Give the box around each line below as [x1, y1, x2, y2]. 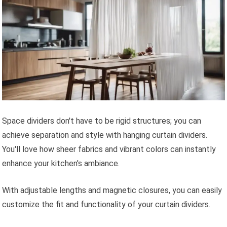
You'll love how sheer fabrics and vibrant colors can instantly [2, 144, 216, 155]
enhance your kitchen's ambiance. [2, 159, 120, 169]
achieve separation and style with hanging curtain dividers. [2, 130, 208, 140]
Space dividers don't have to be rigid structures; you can [2, 116, 202, 126]
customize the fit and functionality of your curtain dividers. [2, 200, 211, 210]
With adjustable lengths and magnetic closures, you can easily [2, 185, 222, 196]
